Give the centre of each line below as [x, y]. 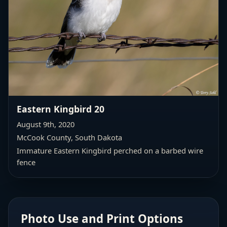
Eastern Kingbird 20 [61, 109]
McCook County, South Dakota [69, 137]
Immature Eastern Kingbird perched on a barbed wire [110, 150]
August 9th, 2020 [46, 124]
